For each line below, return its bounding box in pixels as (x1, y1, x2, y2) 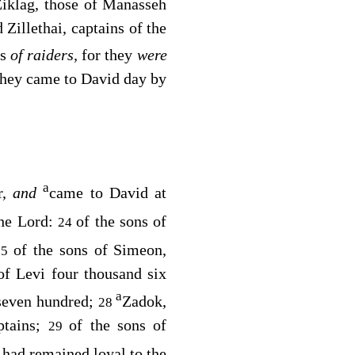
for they (82, 46, 137, 64)
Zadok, (122, 292, 167, 311)
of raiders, (10, 46, 82, 64)
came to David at (49, 184, 167, 202)
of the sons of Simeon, (13, 240, 167, 258)
